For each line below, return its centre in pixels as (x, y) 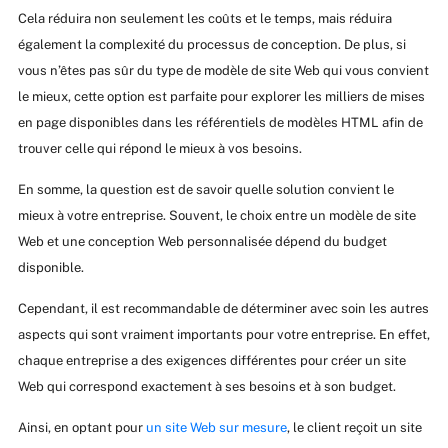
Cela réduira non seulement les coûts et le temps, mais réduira (204, 19)
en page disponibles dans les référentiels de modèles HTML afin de (220, 123)
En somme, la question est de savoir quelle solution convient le (205, 190)
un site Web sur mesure (216, 428)
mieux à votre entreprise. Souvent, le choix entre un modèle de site (216, 216)
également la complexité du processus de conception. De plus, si (211, 45)
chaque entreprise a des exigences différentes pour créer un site (211, 361)
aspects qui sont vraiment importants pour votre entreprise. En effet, (223, 335)
